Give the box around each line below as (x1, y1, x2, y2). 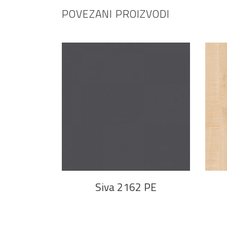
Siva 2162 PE (95, 178, 157, 195)
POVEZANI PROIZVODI (62, 6, 170, 22)
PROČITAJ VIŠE (99, 141, 152, 152)
